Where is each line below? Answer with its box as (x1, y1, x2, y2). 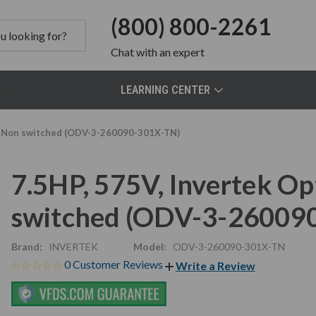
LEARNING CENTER (121, 83, 211, 97)
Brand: (11, 241, 42, 253)
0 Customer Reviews (63, 257, 165, 271)
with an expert (135, 45, 205, 59)
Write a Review (175, 258, 255, 272)
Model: (133, 241, 166, 253)
